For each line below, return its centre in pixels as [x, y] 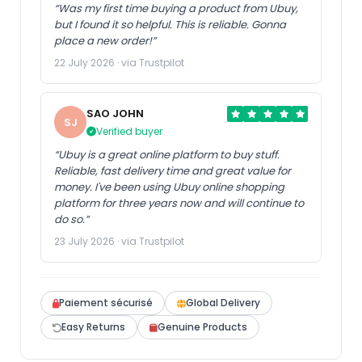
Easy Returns [93, 327]
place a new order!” [105, 41]
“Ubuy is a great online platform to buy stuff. [167, 155]
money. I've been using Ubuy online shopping [169, 187]
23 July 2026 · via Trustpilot [119, 242]
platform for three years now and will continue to [179, 204]
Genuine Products [202, 327]
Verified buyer [129, 132]
